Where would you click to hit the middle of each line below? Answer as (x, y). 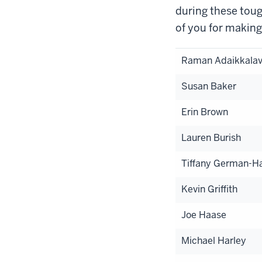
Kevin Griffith (209, 189)
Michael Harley (214, 240)
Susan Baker (209, 86)
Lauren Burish (211, 137)
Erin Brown (205, 112)
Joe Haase (204, 215)
